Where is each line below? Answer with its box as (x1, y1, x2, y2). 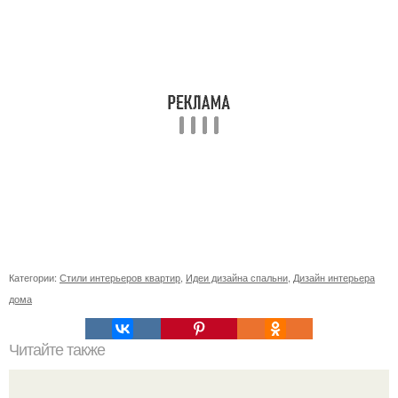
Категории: (9, 270, 60, 284)
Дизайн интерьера (293, 270, 375, 284)
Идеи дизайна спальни (186, 270, 288, 284)
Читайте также (9, 341, 105, 359)
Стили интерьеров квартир (60, 270, 180, 284)
